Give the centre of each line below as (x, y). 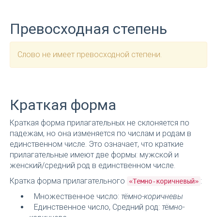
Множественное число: (77, 197)
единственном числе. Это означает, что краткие (97, 144)
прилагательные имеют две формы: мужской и (94, 155)
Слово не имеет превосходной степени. (90, 55)
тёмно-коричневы (152, 197)
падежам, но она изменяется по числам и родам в (101, 134)
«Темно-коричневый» (164, 181)
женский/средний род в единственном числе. (93, 166)
